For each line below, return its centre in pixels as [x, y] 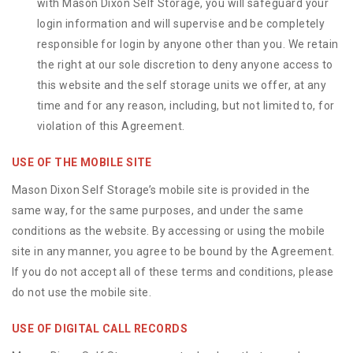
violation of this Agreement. [111, 126]
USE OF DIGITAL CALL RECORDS [100, 329]
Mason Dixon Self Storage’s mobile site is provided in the [161, 190]
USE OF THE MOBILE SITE [82, 162]
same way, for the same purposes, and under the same [158, 210]
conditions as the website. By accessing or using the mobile [169, 231]
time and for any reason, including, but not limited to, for [186, 106]
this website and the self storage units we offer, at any [182, 85]
